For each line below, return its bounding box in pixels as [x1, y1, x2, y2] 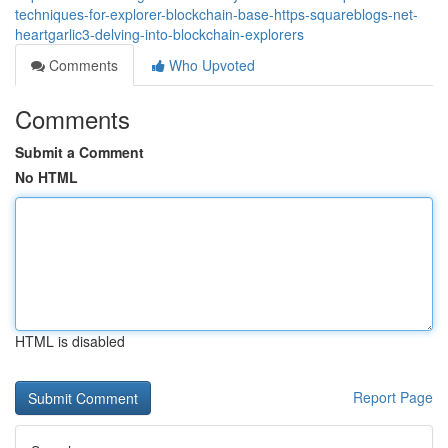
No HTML [15, 167, 78, 187]
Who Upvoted [165, 55, 255, 75]
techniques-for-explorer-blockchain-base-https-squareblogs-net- [15, 4, 418, 24]
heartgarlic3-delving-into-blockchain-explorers [15, 24, 304, 44]
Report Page [353, 387, 433, 407]
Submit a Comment [15, 142, 144, 162]
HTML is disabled [15, 331, 125, 351]
